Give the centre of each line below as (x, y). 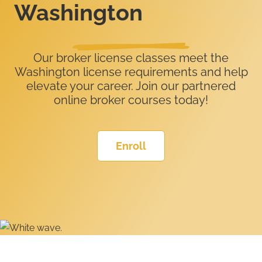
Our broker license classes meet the (131, 58)
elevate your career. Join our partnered (131, 86)
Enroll (131, 146)
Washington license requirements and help (131, 72)
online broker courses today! (131, 100)
